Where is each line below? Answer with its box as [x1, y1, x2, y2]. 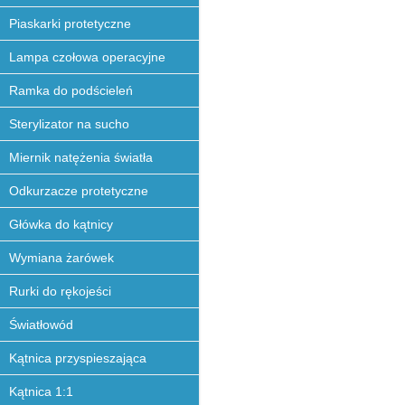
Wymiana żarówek [9, 250, 114, 265]
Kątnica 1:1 [9, 384, 73, 399]
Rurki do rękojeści [9, 284, 111, 298]
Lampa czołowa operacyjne [9, 50, 165, 64]
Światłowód [9, 317, 73, 332]
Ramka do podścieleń [9, 83, 133, 98]
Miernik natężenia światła [9, 150, 153, 165]
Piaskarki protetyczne [9, 16, 131, 31]
